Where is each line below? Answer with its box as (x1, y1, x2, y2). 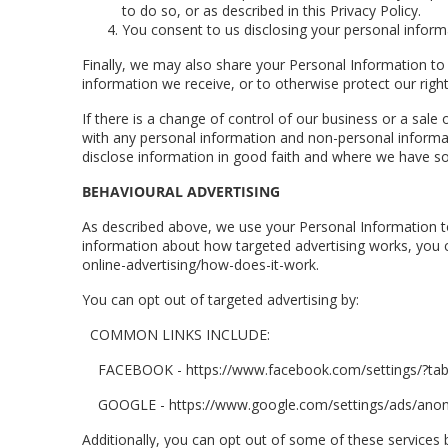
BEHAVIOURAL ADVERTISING (82, 182, 280, 201)
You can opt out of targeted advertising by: (82, 290, 359, 309)
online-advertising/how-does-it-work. (82, 255, 319, 274)
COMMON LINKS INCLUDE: (82, 325, 270, 344)
